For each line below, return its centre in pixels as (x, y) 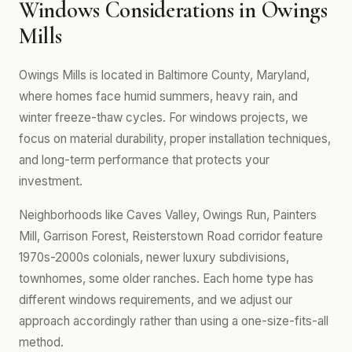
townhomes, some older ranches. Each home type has (166, 279)
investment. (51, 181)
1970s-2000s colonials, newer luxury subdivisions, (154, 257)
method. (41, 342)
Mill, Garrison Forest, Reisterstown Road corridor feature (171, 236)
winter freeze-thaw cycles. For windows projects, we (163, 117)
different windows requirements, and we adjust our (156, 300)
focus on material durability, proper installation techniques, (175, 139)
